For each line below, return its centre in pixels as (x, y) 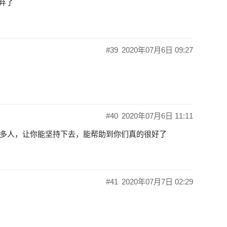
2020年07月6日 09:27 (157, 50)
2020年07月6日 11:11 (157, 116)
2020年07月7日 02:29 (157, 182)
